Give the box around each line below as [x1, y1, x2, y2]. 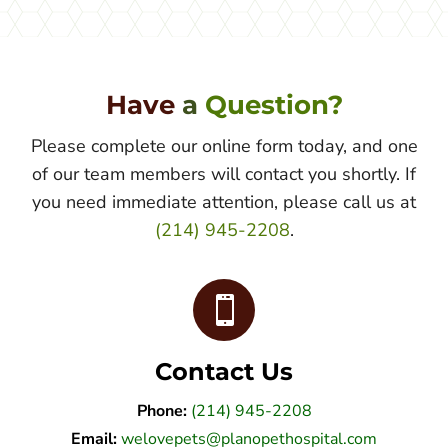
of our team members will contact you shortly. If [32, 161, 416, 186]
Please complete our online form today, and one [30, 133, 418, 158]
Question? [204, 88, 343, 121]
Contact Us [155, 356, 293, 386]
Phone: [136, 399, 187, 422]
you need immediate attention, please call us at [32, 189, 416, 214]
